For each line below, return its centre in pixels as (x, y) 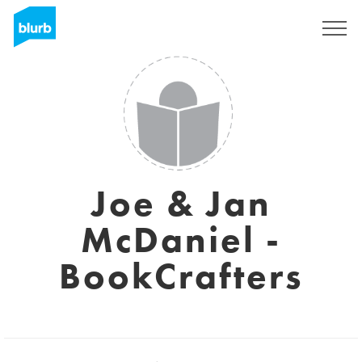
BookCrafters (181, 276)
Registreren (263, 28)
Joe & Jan (181, 204)
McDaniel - (181, 240)
